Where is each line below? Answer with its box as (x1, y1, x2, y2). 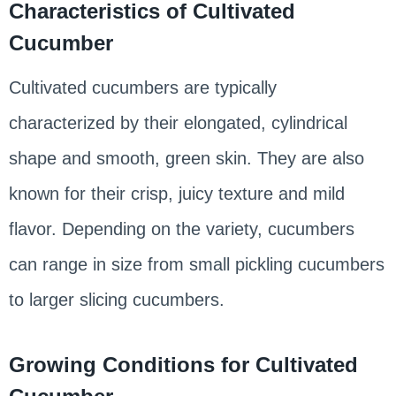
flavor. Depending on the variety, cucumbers (8, 218, 354, 239)
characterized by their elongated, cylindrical (8, 112, 347, 133)
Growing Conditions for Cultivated (8, 352, 358, 377)
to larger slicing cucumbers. (8, 289, 225, 309)
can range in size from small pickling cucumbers (8, 254, 385, 274)
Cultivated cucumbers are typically (8, 77, 277, 97)
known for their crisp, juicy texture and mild (8, 183, 345, 203)
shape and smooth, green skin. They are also (8, 148, 364, 168)
